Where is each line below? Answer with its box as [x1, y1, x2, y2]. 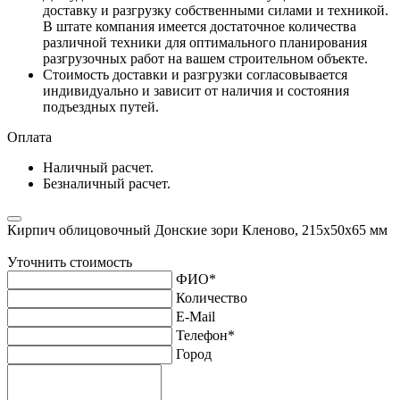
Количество [176, 289, 247, 305]
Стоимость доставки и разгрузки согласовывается [43, 66, 347, 82]
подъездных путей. [43, 98, 159, 114]
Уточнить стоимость [7, 254, 132, 270]
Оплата [7, 129, 52, 145]
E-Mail [176, 308, 215, 324]
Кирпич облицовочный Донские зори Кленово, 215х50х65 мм [7, 221, 387, 237]
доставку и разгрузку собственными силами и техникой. [43, 2, 388, 18]
